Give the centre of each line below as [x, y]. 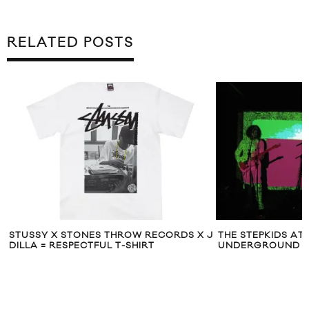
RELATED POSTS [70, 43]
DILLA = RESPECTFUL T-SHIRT [82, 246]
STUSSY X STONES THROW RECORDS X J [111, 236]
